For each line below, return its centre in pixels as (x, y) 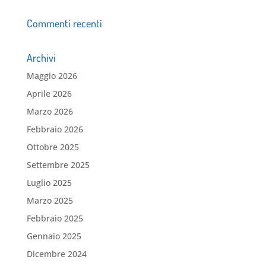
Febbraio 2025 (55, 218)
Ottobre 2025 (53, 147)
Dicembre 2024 (56, 254)
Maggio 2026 (52, 75)
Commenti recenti (64, 23)
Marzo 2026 (50, 111)
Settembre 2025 (58, 164)
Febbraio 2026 (55, 129)
